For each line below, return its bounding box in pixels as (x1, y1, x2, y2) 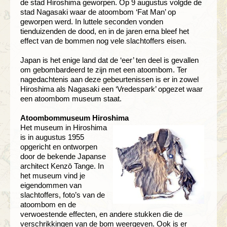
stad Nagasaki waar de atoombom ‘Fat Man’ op (20, 7, 176, 16)
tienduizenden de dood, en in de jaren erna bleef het (20, 26, 189, 35)
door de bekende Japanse (20, 152, 106, 161)
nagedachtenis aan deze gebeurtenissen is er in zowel (20, 74, 199, 84)
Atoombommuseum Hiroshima (20, 113, 129, 122)
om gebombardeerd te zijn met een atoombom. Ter (20, 65, 187, 74)
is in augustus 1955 (20, 132, 84, 141)
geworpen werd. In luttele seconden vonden (20, 17, 163, 26)
